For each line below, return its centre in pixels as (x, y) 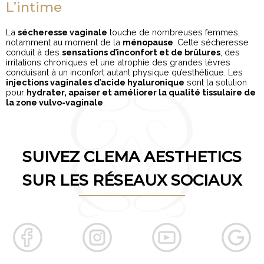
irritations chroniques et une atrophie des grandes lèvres (118, 62)
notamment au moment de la (64, 42)
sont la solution (216, 82)
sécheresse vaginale (62, 32)
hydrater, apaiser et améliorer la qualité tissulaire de (141, 92)
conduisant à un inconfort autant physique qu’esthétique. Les (124, 72)
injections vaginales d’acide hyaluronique (95, 82)
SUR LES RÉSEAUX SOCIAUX (132, 180)
